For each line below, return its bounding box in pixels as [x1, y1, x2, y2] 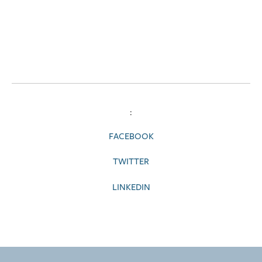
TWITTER [113, 156, 149, 168]
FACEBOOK [108, 131, 154, 143]
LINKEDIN [112, 181, 150, 193]
